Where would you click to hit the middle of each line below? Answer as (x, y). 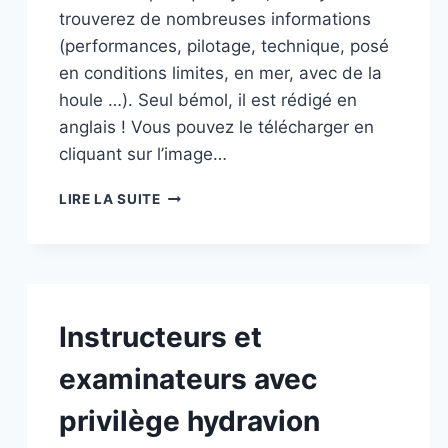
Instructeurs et (160, 336)
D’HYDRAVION (211, 277)
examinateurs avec (188, 378)
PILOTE (186, 256)
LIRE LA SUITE (110, 198)
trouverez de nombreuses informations (215, 18)
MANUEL (190, 193)
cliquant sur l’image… (143, 153)
